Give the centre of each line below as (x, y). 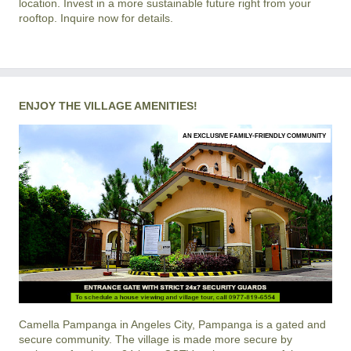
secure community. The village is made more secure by (156, 339)
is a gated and (289, 324)
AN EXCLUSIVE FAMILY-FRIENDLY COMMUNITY (254, 136)
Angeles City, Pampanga (192, 324)
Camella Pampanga (68, 324)
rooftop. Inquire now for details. (96, 18)
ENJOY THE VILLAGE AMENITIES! (108, 106)
